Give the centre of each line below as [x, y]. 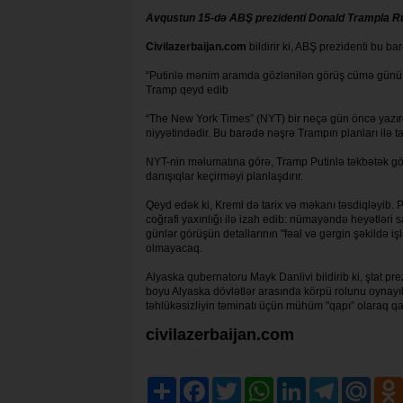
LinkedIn [327, 385]
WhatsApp [299, 385]
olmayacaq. [174, 248]
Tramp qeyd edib [187, 90]
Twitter [257, 385]
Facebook [233, 385]
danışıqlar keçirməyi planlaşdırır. [224, 176]
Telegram [361, 385]
